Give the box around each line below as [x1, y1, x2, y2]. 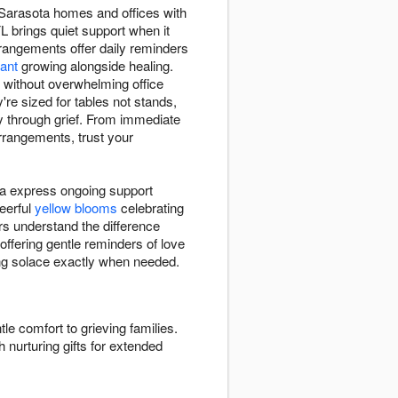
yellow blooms [35, 198, 117, 218]
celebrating [117, 198, 184, 218]
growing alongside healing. [18, 56, 173, 76]
